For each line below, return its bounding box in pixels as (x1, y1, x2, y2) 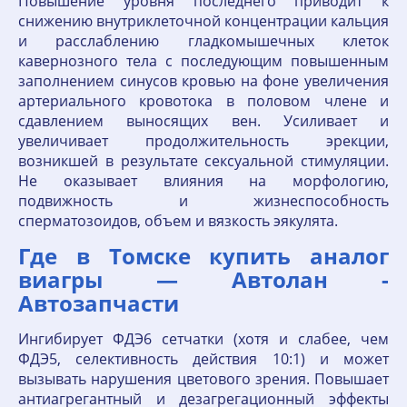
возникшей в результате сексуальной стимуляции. (18, 151, 389, 171)
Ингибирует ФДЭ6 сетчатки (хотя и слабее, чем (18, 329, 389, 349)
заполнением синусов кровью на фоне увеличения (18, 71, 389, 91)
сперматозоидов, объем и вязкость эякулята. (18, 211, 338, 231)
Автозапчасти (18, 288, 179, 318)
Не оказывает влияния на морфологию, (18, 171, 389, 191)
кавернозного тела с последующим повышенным (18, 51, 389, 71)
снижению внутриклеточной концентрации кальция (18, 11, 389, 31)
